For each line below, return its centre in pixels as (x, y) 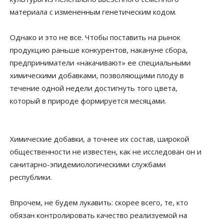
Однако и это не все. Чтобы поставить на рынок (95, 37)
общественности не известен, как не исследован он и (106, 152)
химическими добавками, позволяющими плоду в (97, 76)
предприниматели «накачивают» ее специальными (100, 63)
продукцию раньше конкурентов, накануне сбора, (99, 50)
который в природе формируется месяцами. (88, 101)
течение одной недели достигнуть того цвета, (94, 88)
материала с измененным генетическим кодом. (93, 12)
